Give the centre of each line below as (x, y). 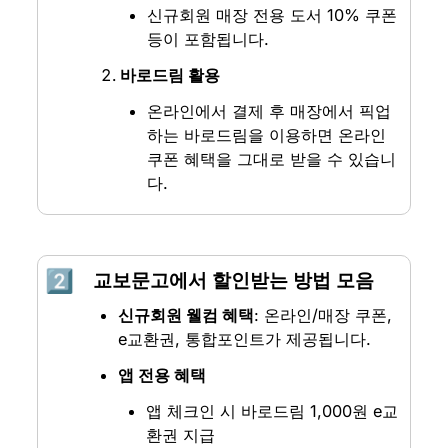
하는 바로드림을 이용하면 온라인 (267, 135)
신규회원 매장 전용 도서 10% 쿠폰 (272, 15)
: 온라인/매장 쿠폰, (323, 315)
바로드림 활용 (169, 75)
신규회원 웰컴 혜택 (186, 315)
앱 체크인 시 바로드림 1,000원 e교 (271, 411)
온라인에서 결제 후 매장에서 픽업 (269, 111)
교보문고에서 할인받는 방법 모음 (233, 281)
